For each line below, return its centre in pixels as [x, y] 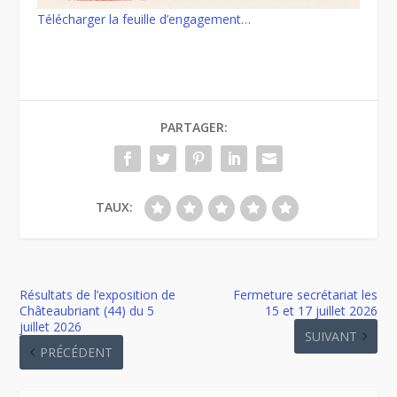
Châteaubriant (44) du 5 [87, 310]
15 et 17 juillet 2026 [321, 310]
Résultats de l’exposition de [98, 294]
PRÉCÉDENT [77, 352]
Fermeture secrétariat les [305, 294]
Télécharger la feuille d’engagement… [144, 19]
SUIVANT [331, 336]
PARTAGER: [194, 127]
